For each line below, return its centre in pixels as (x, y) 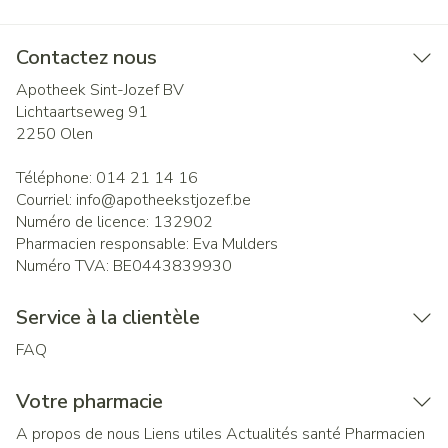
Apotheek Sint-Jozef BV (100, 90)
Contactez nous (86, 57)
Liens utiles (183, 434)
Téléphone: (56, 178)
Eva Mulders (235, 244)
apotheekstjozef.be (183, 200)
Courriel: (46, 200)
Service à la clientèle (108, 317)
